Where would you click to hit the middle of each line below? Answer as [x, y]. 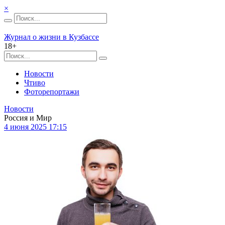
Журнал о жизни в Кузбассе [51, 37]
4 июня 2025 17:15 [35, 127]
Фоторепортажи [52, 92]
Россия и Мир [28, 118]
